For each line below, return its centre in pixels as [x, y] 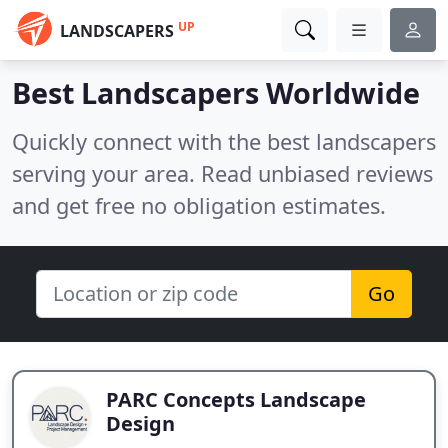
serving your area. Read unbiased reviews [222, 173]
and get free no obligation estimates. [199, 205]
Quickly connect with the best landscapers [224, 141]
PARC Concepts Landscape [236, 399]
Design [140, 423]
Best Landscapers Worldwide [216, 92]
